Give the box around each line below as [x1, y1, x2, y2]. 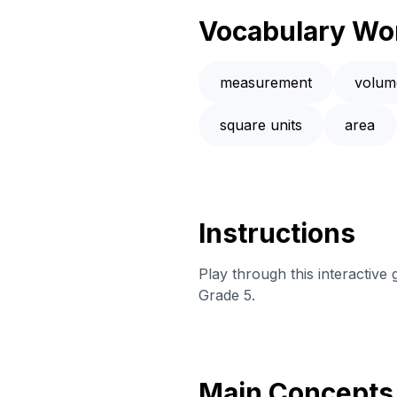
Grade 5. [198, 286, 255, 305]
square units [220, 116, 302, 135]
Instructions [198, 217, 355, 250]
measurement [220, 74, 312, 92]
